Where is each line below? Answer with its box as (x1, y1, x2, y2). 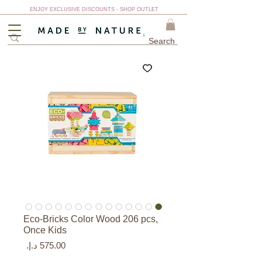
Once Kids (23, 225, 67, 236)
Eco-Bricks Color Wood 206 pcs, (23, 214, 158, 225)
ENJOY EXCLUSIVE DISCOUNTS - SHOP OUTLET (29, 6, 158, 12)
